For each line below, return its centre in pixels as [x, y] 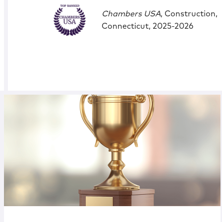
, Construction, [189, 14]
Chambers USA [131, 14]
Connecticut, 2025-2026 [147, 26]
